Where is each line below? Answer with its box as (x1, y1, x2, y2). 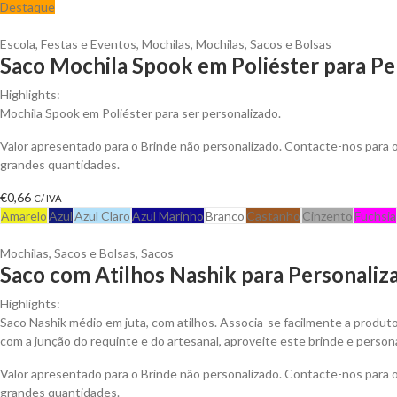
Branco (206, 207, 245, 223)
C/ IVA (34, 191, 62, 204)
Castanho (246, 207, 300, 223)
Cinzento (302, 207, 353, 223)
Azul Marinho (132, 207, 204, 223)
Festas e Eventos (41, 35, 136, 51)
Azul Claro (74, 207, 130, 223)
